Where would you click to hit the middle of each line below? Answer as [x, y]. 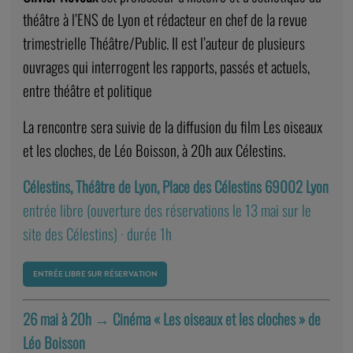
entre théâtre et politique [87, 90]
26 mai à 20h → [66, 318]
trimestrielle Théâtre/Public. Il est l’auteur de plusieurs [163, 43]
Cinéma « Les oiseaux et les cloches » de [215, 318]
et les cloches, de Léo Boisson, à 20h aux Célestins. [154, 150]
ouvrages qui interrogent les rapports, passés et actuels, [166, 67]
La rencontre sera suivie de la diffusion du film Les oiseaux [172, 126]
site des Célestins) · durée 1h [97, 234]
